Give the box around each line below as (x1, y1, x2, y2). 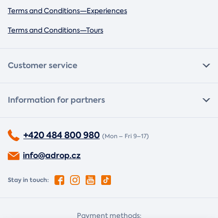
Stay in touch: (8, 176, 49, 184)
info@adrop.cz (23, 150, 81, 162)
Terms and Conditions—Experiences (8, 6, 127, 16)
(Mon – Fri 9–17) (102, 132, 149, 141)
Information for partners (8, 94, 105, 106)
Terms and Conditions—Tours (8, 26, 103, 35)
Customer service (8, 60, 77, 72)
